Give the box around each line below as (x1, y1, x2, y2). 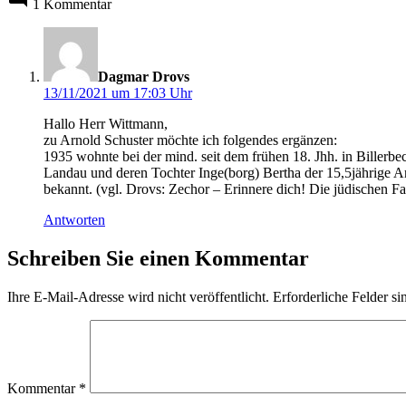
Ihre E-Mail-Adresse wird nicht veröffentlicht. (7, 289, 269, 305)
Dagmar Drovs (98, 69, 189, 85)
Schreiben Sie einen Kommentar (7, 246, 309, 271)
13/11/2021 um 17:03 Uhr (43, 85, 192, 101)
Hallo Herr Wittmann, (43, 116, 168, 132)
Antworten (43, 212, 105, 228)
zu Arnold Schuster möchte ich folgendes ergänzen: (43, 132, 337, 149)
